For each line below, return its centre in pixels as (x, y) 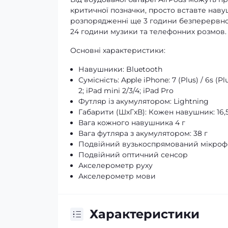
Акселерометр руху (116, 165)
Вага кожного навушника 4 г (132, 123)
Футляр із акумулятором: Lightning (144, 101)
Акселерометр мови (117, 176)
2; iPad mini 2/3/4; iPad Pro (126, 91)
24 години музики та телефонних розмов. (148, 32)
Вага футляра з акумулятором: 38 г (143, 133)
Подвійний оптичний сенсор (133, 155)
